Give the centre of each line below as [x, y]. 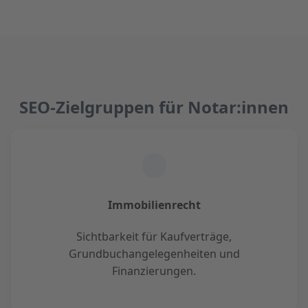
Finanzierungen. [154, 271]
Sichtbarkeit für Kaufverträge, [154, 236]
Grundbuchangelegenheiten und [154, 253]
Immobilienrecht [154, 205]
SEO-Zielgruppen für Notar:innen [154, 107]
